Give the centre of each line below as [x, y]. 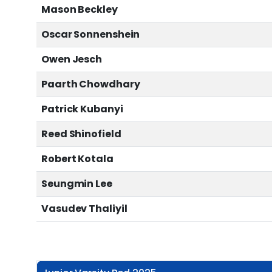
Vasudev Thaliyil [84, 209]
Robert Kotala [77, 159]
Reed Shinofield [81, 134]
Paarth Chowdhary [91, 84]
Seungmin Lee [77, 184]
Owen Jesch [72, 59]
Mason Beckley [80, 10]
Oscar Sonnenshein [91, 35]
